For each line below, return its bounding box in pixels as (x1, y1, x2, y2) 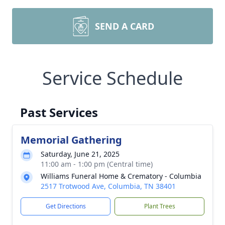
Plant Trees (144, 202, 175, 210)
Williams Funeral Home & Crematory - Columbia (41, 171, 201, 181)
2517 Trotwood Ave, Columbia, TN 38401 (41, 181, 176, 191)
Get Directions (45, 202, 86, 210)
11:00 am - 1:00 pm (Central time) (41, 159, 153, 169)
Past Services (20, 104, 98, 121)
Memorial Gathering (21, 133, 122, 147)
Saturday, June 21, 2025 (41, 149, 120, 159)
